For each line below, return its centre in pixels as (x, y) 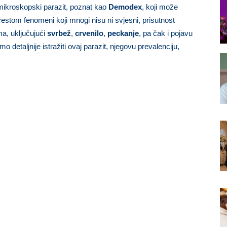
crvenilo (89, 33)
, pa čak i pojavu (166, 33)
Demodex (125, 7)
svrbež (59, 33)
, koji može (160, 7)
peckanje (123, 33)
